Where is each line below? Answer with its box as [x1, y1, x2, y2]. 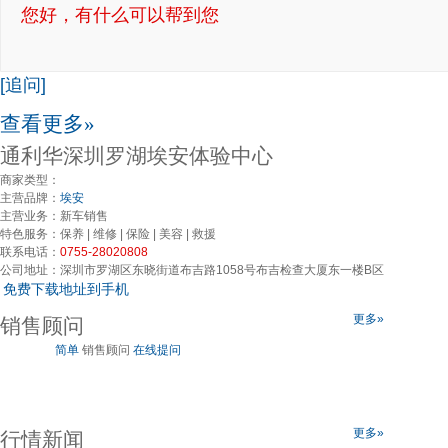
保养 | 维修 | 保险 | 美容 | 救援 [60, 226, 216, 241]
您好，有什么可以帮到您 [21, 4, 219, 25]
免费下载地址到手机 [3, 280, 129, 297]
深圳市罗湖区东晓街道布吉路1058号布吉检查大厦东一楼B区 [60, 262, 384, 277]
